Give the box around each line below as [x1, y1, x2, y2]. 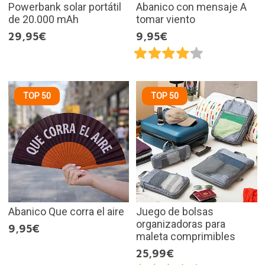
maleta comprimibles [136, 230, 235, 243]
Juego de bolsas [136, 205, 214, 218]
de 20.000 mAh [8, 13, 79, 26]
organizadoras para [136, 217, 225, 230]
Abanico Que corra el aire [8, 205, 124, 218]
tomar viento [136, 13, 195, 26]
